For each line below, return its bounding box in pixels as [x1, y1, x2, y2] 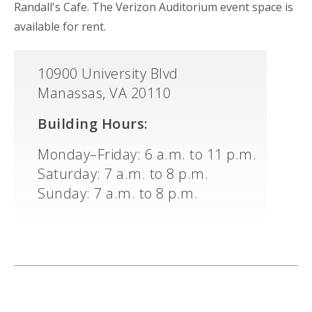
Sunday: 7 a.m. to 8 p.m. [38, 183, 198, 203]
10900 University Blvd [38, 63, 178, 83]
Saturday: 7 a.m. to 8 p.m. [38, 164, 208, 183]
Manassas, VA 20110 [38, 83, 171, 102]
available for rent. [14, 18, 106, 34]
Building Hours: [38, 114, 148, 133]
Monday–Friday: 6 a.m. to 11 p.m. [38, 144, 256, 164]
